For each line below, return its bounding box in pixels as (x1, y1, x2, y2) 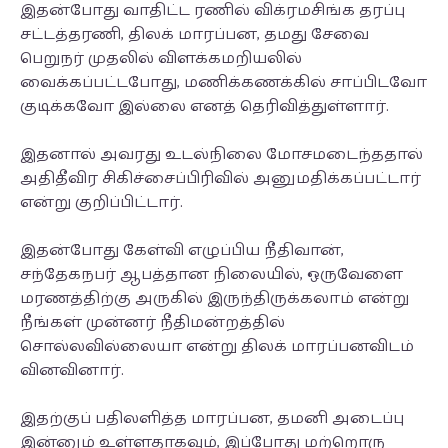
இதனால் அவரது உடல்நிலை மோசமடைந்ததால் (20, 141, 423, 168)
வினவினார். (20, 357, 128, 384)
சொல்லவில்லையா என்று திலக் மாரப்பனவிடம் (20, 333, 414, 360)
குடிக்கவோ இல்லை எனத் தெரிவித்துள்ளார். (20, 93, 393, 120)
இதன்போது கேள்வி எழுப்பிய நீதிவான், (20, 237, 344, 264)
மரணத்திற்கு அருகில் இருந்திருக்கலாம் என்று (20, 285, 409, 312)
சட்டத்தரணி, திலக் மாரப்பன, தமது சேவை (20, 21, 369, 48)
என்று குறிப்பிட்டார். (20, 189, 187, 216)
